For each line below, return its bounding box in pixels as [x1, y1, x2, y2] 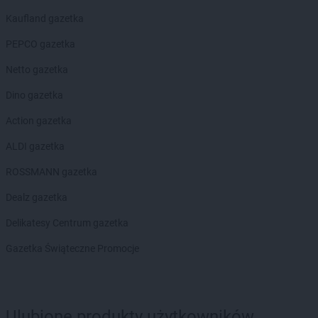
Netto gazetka [6, 63, 68, 75]
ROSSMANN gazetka [6, 165, 97, 177]
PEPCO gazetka [6, 38, 75, 50]
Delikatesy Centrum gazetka [6, 216, 128, 229]
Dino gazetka [6, 89, 63, 101]
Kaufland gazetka [6, 12, 84, 24]
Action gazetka [6, 114, 72, 126]
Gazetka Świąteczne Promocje [6, 242, 139, 254]
